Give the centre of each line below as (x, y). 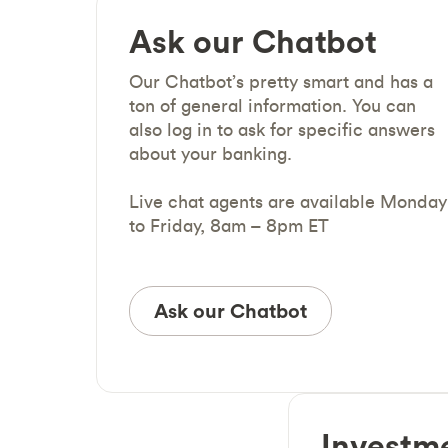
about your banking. (210, 153)
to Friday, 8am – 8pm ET (229, 225)
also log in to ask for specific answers (282, 129)
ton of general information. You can (272, 105)
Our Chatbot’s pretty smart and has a (281, 81)
